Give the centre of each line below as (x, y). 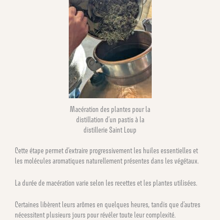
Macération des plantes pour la (110, 109)
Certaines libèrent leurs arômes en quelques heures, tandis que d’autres (108, 205)
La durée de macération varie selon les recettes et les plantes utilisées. (106, 183)
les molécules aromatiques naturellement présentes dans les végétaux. (107, 161)
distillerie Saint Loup (110, 130)
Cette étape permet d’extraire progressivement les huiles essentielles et (106, 151)
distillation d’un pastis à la (110, 119)
